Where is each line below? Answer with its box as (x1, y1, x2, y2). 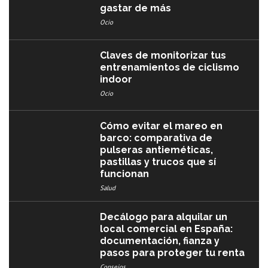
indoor (100, 73, 133, 85)
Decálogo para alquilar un (100, 211, 228, 223)
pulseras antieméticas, (100, 144, 214, 156)
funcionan (100, 168, 150, 180)
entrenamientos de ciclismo (100, 61, 240, 73)
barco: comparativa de (100, 132, 213, 144)
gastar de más (100, 2, 172, 14)
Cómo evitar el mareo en (100, 120, 223, 132)
